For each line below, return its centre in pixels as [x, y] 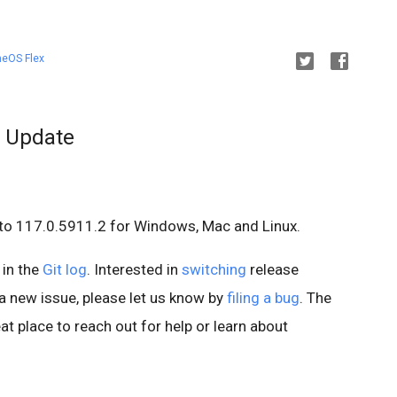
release [272, 269]
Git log [65, 269]
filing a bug [263, 297]
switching [214, 269]
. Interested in [134, 269]
